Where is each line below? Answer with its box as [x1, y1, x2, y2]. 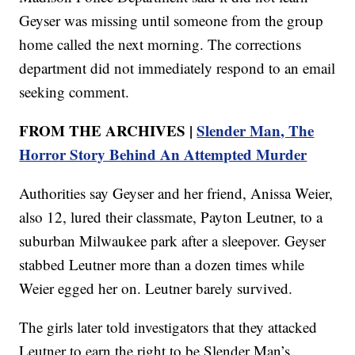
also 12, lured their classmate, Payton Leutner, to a [19, 207, 323, 227]
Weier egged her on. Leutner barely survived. [19, 278, 293, 299]
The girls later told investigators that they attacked [19, 317, 318, 338]
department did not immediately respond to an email [19, 58, 336, 78]
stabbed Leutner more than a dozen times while [19, 254, 305, 275]
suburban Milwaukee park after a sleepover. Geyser [19, 231, 326, 251]
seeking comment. [19, 82, 130, 102]
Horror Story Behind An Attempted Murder [19, 143, 307, 166]
